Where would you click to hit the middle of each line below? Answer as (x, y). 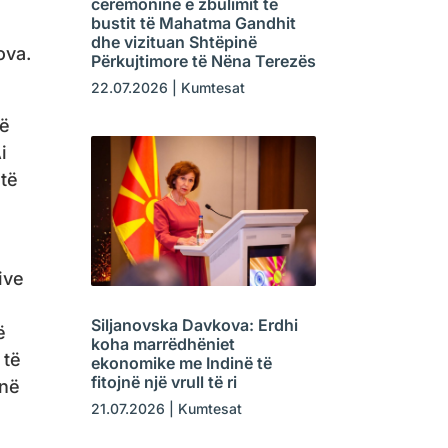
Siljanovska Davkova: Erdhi (194, 324)
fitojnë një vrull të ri (163, 381)
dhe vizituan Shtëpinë (173, 41)
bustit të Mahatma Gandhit (193, 22)
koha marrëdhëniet (162, 343)
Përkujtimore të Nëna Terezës (203, 60)
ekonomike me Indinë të (181, 362)
